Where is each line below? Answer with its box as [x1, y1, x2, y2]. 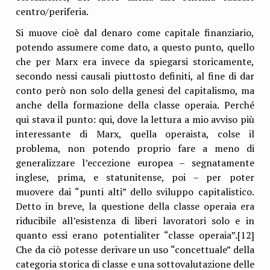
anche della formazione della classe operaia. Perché [16, 98, 254, 112]
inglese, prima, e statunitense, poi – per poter [16, 171, 254, 184]
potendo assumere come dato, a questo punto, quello [16, 40, 254, 54]
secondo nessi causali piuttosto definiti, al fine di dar [16, 69, 254, 83]
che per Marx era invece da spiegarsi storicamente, [16, 55, 254, 69]
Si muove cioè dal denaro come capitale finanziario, [16, 26, 254, 40]
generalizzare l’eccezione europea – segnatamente [16, 156, 254, 170]
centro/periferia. [16, 4, 89, 18]
